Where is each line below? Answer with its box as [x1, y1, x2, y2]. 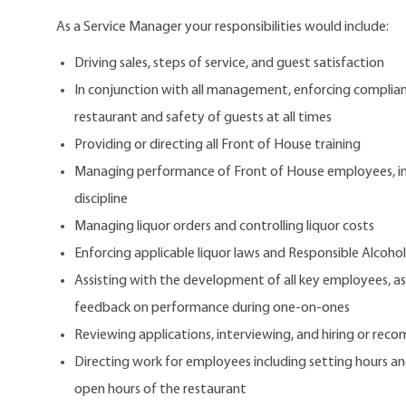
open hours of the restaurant [74, 382, 246, 397]
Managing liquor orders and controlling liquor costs [74, 218, 374, 234]
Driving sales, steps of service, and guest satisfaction [74, 55, 384, 71]
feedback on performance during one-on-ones [74, 300, 350, 315]
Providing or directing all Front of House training [74, 137, 361, 152]
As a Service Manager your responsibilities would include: [56, 19, 389, 34]
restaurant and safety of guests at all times [74, 110, 332, 125]
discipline [74, 191, 128, 207]
